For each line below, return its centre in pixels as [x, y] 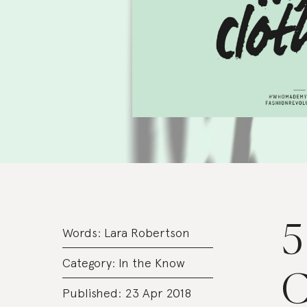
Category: [90, 263]
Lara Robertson [147, 233]
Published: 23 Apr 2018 [126, 293]
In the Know [151, 263]
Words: [83, 233]
